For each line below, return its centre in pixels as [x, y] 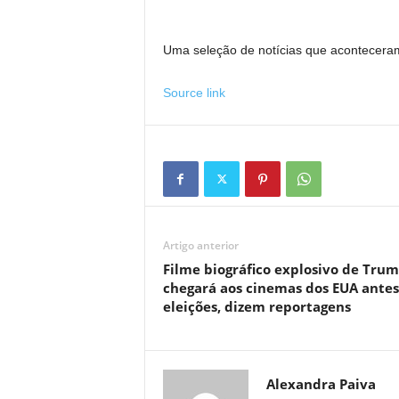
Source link [194, 93]
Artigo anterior [200, 245]
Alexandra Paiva [321, 384]
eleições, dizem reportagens [256, 306]
